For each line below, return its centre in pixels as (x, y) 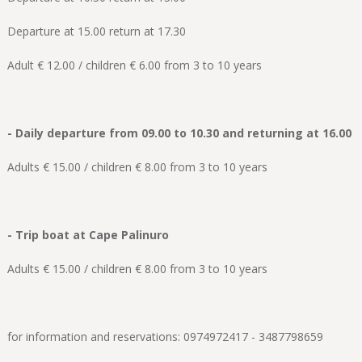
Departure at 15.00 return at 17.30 (96, 31)
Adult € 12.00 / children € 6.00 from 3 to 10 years (134, 65)
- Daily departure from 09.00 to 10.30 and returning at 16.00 (179, 133)
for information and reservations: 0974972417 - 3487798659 (165, 336)
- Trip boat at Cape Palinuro (88, 234)
